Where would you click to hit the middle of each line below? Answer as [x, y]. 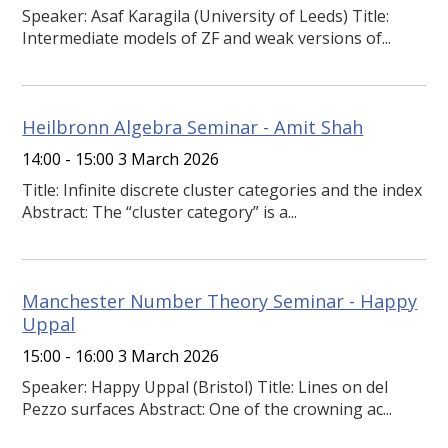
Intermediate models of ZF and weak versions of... [207, 38]
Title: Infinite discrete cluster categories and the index [222, 190]
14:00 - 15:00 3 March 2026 [121, 159]
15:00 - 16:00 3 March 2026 [121, 356]
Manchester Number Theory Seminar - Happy [220, 301]
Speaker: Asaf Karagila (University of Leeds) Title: [206, 16]
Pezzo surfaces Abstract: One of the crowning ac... [207, 409]
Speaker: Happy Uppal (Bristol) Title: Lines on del [205, 387]
